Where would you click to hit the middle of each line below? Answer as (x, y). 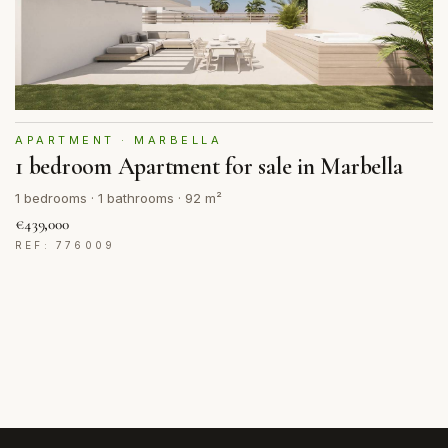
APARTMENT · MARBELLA (119, 140)
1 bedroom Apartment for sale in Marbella (209, 167)
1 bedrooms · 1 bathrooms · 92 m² (118, 197)
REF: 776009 (65, 244)
